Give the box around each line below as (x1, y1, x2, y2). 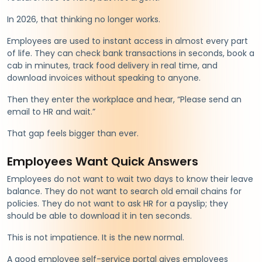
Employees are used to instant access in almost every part (7, 35, 248, 47)
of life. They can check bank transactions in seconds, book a (7, 47, 254, 59)
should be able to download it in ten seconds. (7, 209, 192, 222)
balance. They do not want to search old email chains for (7, 185, 242, 197)
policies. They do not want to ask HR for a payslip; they (7, 197, 228, 209)
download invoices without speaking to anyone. (7, 71, 201, 84)
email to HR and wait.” (7, 105, 95, 118)
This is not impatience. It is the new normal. (7, 231, 184, 243)
